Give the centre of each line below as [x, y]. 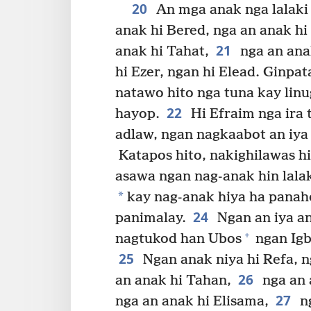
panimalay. [151, 218]
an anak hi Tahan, [173, 280]
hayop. [137, 114]
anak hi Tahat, [162, 51]
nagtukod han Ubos [178, 239]
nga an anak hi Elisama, [192, 301]
